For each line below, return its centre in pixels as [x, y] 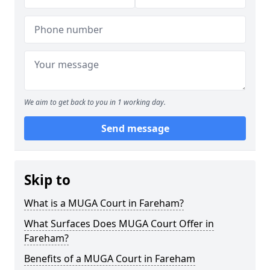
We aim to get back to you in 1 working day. [95, 102]
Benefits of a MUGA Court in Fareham [110, 259]
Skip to [47, 180]
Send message [135, 128]
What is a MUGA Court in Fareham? [104, 203]
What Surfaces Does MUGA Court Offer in [119, 224]
